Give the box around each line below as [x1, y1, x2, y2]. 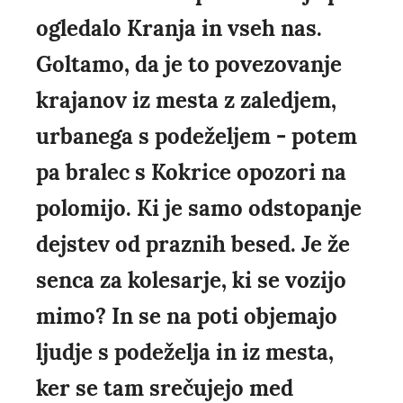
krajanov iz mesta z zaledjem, [36, 86, 336, 115]
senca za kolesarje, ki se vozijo [36, 266, 346, 295]
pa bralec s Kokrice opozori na [36, 158, 346, 187]
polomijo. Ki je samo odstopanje [36, 194, 362, 223]
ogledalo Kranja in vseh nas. [36, 14, 322, 43]
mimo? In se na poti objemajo [36, 302, 337, 331]
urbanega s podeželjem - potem [36, 122, 357, 151]
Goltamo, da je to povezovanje [36, 50, 342, 79]
